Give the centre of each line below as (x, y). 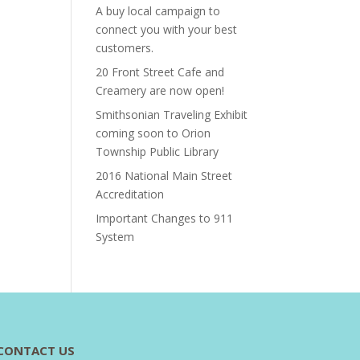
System (115, 237)
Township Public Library (157, 151)
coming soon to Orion (153, 133)
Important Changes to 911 (165, 218)
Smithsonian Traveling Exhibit (172, 115)
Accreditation (130, 194)
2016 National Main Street (164, 176)
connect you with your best (167, 29)
